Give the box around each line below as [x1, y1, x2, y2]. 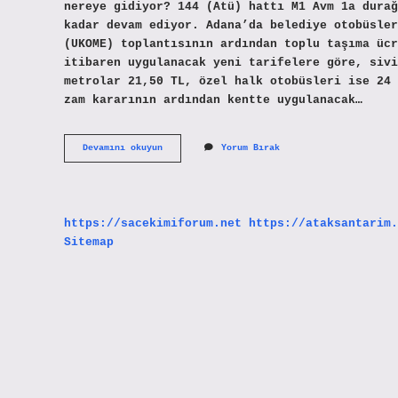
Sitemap [64, 235, 114, 249]
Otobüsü [162, 179, 199, 190]
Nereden [162, 192, 199, 203]
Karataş [162, 167, 199, 178]
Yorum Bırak [221, 143, 280, 154]
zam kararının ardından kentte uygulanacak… [64, 92, 362, 107]
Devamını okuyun [83, 143, 163, 154]
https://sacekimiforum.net [64, 216, 242, 230]
